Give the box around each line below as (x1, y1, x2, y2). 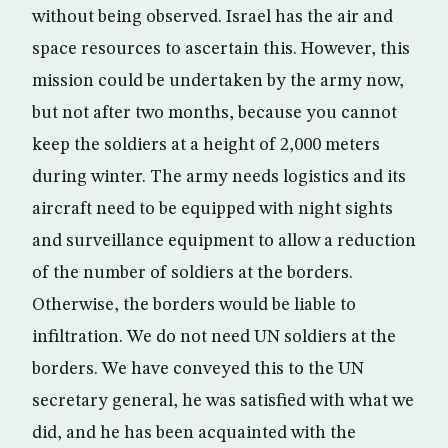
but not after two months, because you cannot (32, 104, 397, 122)
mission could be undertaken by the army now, (32, 72, 404, 90)
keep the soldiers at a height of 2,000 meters (32, 136, 380, 154)
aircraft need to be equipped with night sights (32, 200, 393, 218)
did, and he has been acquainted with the (32, 424, 356, 442)
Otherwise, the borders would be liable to (32, 296, 356, 314)
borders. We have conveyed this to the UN (32, 360, 364, 378)
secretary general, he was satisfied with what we (32, 392, 414, 410)
